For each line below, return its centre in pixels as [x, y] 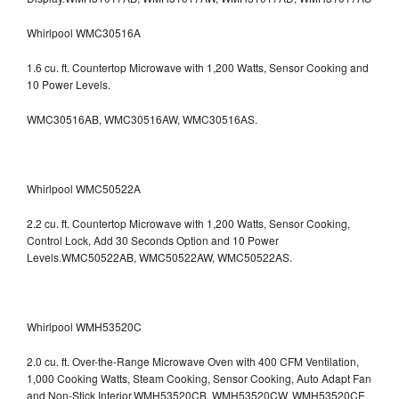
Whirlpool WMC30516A [84, 32]
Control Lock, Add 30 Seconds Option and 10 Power [153, 240]
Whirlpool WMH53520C [84, 326]
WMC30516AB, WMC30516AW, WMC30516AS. [142, 118]
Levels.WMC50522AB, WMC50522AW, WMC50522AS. [159, 256]
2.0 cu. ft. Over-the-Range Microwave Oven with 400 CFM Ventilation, [193, 361]
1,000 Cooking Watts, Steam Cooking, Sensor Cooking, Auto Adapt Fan [199, 378]
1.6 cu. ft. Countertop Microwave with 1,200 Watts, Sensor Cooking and [198, 67]
